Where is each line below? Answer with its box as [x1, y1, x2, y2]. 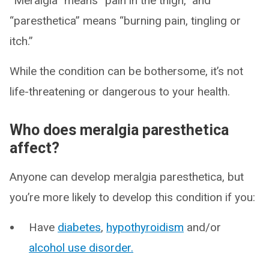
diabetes [58, 220, 101, 235]
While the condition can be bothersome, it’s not [10, 64, 243, 79]
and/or [184, 220, 221, 235]
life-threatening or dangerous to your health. [10, 85, 230, 99]
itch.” [10, 34, 33, 49]
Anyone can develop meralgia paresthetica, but [10, 170, 244, 184]
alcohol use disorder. [29, 241, 133, 255]
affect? [10, 139, 59, 157]
